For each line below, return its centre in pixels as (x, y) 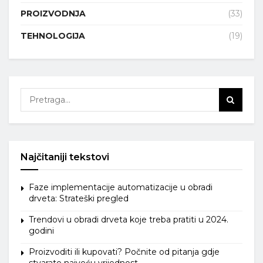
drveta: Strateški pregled (79, 199)
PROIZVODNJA (53, 14)
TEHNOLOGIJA (53, 36)
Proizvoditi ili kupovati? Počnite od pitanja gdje (124, 252)
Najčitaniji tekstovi (65, 157)
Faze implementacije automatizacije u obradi (121, 188)
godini (41, 231)
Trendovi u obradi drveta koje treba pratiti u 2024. (129, 220)
